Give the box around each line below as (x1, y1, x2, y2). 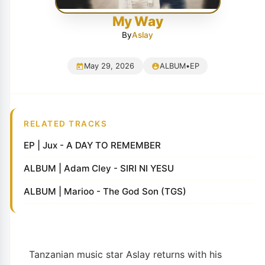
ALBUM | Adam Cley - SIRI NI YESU (24, 162, 174, 174)
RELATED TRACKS (24, 118, 108, 128)
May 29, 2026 (84, 62, 135, 71)
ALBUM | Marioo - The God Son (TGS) (24, 185, 187, 197)
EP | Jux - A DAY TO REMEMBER (24, 139, 161, 151)
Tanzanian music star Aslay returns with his (29, 248, 222, 260)
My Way (112, 12, 163, 29)
